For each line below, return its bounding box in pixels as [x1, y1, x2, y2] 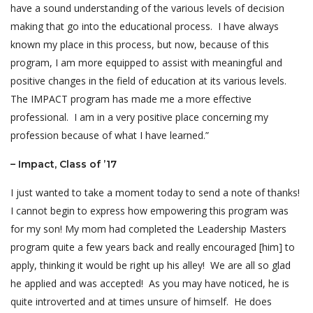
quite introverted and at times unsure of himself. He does [10, 295, 272, 308]
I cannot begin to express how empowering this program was [10, 204, 289, 217]
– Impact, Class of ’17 [10, 158, 117, 170]
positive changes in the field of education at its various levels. [10, 74, 289, 87]
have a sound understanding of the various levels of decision [10, 1, 284, 15]
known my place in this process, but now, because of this [10, 38, 269, 51]
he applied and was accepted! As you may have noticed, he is [10, 277, 289, 290]
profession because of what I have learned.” [10, 129, 209, 142]
